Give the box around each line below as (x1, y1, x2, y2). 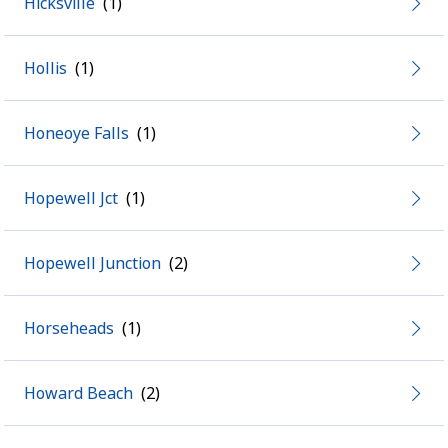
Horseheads (24, 317, 114, 339)
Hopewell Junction (24, 252, 161, 274)
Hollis (24, 57, 67, 79)
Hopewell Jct (24, 187, 118, 209)
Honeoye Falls (24, 122, 129, 144)
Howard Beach (24, 382, 133, 404)
